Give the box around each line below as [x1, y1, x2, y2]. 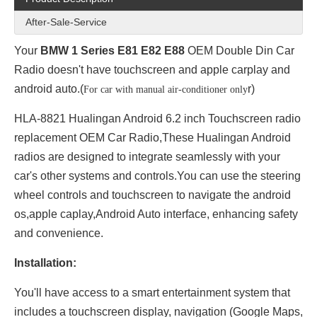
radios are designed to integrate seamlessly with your [14, 151, 280, 163]
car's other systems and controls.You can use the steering [14, 170, 301, 182]
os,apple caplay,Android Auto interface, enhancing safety [14, 208, 298, 220]
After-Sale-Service [25, 16, 107, 28]
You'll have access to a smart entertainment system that [14, 287, 290, 299]
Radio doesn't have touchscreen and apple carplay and [14, 64, 290, 76]
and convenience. [14, 227, 106, 239]
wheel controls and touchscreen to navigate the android [14, 189, 291, 201]
